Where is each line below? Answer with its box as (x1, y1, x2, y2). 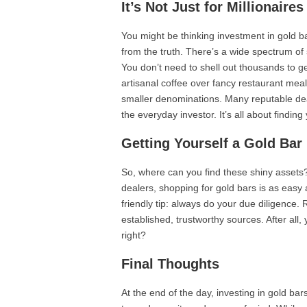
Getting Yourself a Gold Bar (121, 136, 302, 151)
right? (121, 230, 146, 241)
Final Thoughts (121, 256, 219, 271)
